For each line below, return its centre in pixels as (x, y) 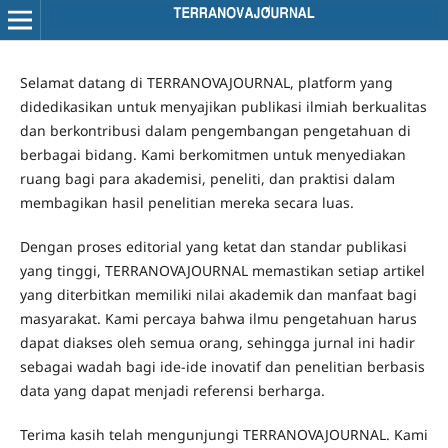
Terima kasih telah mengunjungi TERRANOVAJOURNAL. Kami (223, 435)
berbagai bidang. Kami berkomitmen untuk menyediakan (212, 154)
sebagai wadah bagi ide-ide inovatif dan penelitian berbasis (222, 366)
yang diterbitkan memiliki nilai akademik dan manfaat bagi (218, 294)
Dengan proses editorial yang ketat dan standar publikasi (213, 246)
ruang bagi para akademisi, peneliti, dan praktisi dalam (207, 178)
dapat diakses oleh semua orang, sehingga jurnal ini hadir (217, 342)
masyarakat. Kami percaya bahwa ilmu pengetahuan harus (218, 318)
